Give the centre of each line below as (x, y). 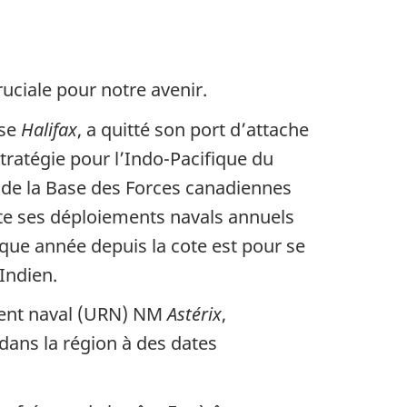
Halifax (49, 129)
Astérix (194, 314)
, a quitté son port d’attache (193, 129)
